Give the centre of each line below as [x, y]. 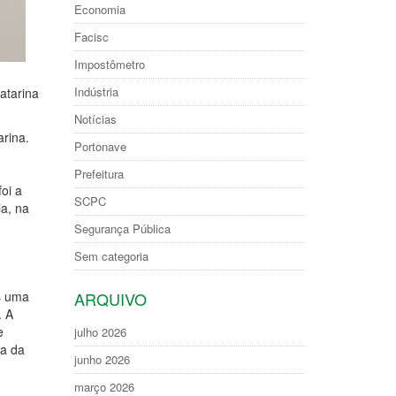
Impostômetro [109, 64]
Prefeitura [99, 174]
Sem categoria [111, 256]
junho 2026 [102, 359]
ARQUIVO [110, 299]
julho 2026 [100, 332]
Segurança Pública [122, 228]
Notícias [95, 119]
